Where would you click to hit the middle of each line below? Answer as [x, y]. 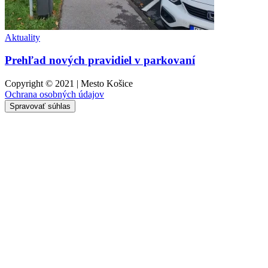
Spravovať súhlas [40, 106]
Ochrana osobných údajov [54, 95]
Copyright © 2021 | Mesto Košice [69, 84]
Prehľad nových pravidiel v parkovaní [100, 60]
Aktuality [22, 37]
